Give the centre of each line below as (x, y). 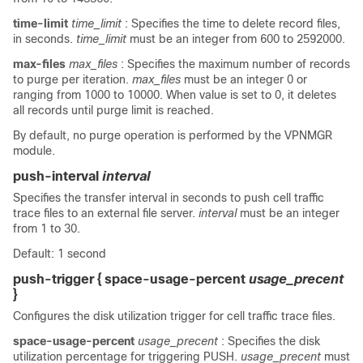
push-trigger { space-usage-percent (131, 279)
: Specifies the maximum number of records (235, 64)
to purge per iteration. (73, 79)
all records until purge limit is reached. (113, 110)
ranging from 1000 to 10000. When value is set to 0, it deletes (175, 95)
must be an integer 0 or (246, 79)
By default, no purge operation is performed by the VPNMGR (173, 135)
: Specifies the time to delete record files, (233, 23)
